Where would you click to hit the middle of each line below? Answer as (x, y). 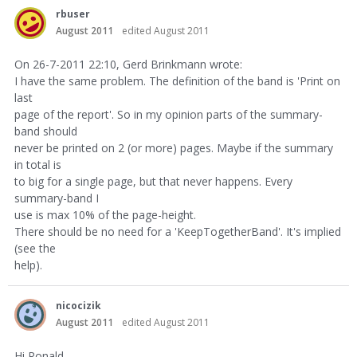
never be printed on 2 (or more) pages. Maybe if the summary (174, 148)
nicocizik (78, 306)
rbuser (73, 14)
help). (28, 265)
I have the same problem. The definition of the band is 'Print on (177, 81)
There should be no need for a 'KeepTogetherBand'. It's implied (178, 231)
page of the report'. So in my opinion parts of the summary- (169, 114)
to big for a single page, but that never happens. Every (153, 181)
